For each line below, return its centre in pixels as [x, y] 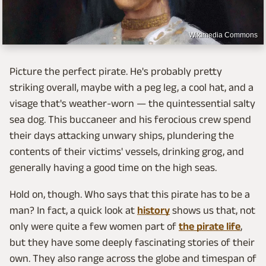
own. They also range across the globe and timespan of [133, 259]
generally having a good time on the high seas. [113, 168]
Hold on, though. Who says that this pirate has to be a [130, 194]
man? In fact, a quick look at [73, 210]
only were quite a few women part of [94, 227]
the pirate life [210, 227]
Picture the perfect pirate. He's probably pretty [116, 72]
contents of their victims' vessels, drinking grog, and [127, 152]
